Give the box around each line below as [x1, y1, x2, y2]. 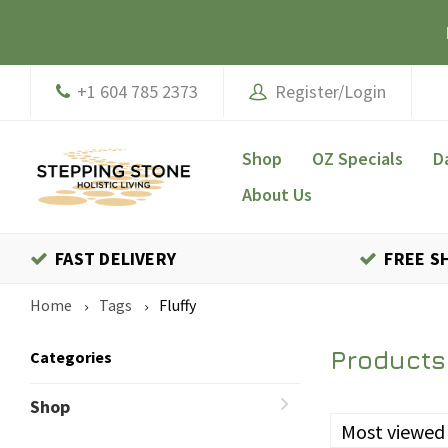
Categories [30, 347, 112, 367]
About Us [242, 183, 312, 206]
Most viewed [341, 419, 445, 444]
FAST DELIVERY [55, 247, 177, 270]
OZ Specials [312, 147, 403, 170]
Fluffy [159, 295, 196, 315]
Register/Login [267, 80, 386, 103]
